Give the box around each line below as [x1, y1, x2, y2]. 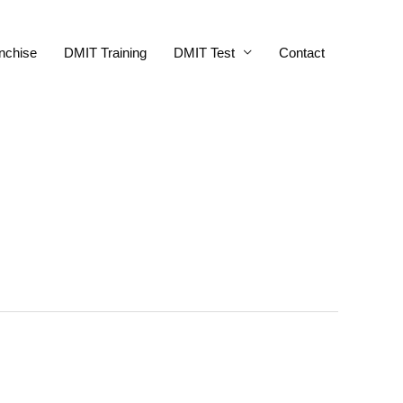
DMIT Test [174, 44, 235, 60]
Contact [279, 44, 325, 60]
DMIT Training [64, 44, 147, 60]
